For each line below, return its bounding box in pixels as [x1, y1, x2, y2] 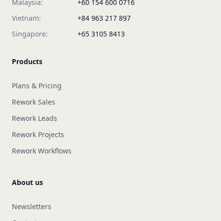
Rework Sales [12, 97, 55, 107]
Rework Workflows [12, 146, 72, 155]
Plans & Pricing [12, 81, 62, 90]
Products [12, 57, 42, 66]
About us [12, 178, 43, 187]
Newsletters [12, 202, 51, 211]
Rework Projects [12, 130, 64, 139]
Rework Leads [12, 113, 57, 123]
